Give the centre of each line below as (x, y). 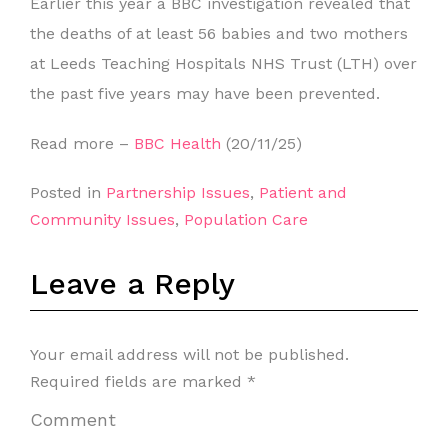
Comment (73, 419)
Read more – (82, 143)
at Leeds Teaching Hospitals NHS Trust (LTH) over (223, 63)
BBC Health (177, 143)
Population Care (246, 219)
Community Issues (102, 219)
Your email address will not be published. (189, 354)
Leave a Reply (132, 283)
